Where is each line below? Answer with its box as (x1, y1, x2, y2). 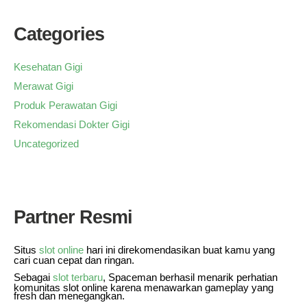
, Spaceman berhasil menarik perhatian (103, 271, 278, 283)
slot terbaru (53, 271, 103, 283)
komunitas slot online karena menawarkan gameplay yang (14, 281, 273, 293)
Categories (14, 23, 104, 45)
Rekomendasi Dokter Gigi (14, 118, 130, 130)
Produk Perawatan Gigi (14, 99, 117, 111)
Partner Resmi (14, 206, 132, 228)
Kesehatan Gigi (14, 60, 82, 73)
